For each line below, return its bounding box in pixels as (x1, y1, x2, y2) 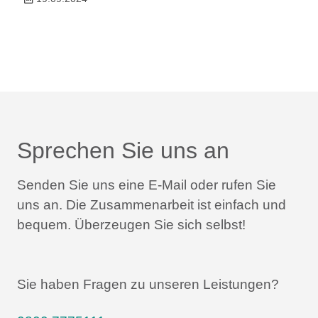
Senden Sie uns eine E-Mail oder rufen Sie (17, 177, 276, 192)
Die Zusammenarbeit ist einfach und (62, 197, 286, 212)
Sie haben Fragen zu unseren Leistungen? (17, 276, 279, 292)
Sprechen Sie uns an (17, 137, 229, 163)
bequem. (17, 216, 71, 232)
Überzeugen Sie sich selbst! (71, 216, 246, 232)
